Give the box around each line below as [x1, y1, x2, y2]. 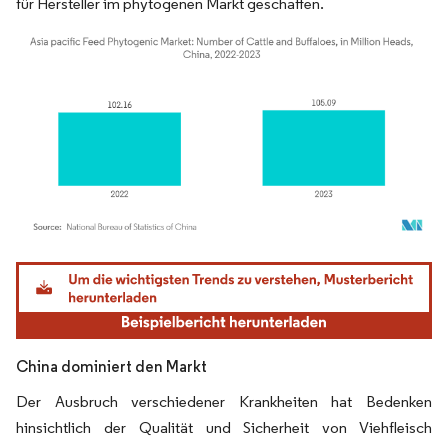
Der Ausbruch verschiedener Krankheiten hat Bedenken [16, 391, 432, 411]
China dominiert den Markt [16, 356, 207, 376]
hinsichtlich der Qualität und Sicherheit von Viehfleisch [16, 417, 432, 437]
